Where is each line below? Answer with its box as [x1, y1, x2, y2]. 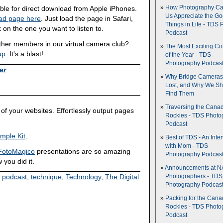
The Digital [105, 173, 139, 181]
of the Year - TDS [165, 52, 211, 58]
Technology [66, 173, 102, 181]
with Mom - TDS [165, 143, 208, 149]
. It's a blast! [5, 50, 44, 58]
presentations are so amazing [35, 147, 131, 155]
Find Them [165, 91, 194, 97]
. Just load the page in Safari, [41, 14, 133, 23]
